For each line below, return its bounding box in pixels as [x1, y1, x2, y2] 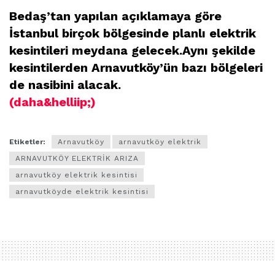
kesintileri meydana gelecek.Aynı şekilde [9, 43, 255, 58]
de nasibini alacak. [9, 77, 121, 93]
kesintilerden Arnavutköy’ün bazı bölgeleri [9, 60, 263, 76]
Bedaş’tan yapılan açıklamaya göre [9, 9, 222, 24]
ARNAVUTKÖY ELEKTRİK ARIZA [15, 154, 139, 163]
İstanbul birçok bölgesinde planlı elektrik [9, 26, 256, 41]
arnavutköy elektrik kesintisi [15, 171, 137, 180]
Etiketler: [9, 137, 45, 147]
